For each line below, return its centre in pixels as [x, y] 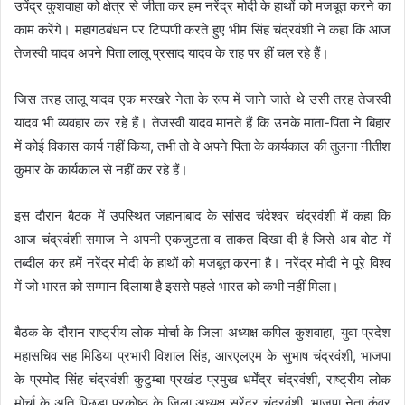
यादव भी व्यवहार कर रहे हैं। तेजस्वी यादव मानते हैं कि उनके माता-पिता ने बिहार [202, 122]
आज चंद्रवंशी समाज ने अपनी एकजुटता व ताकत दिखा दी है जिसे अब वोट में [202, 239]
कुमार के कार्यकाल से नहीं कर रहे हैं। [101, 169]
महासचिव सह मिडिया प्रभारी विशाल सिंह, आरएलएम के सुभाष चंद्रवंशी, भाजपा [202, 355]
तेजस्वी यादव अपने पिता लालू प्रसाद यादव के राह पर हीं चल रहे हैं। [172, 52]
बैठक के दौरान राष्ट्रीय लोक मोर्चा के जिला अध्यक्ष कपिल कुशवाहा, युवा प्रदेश [202, 332]
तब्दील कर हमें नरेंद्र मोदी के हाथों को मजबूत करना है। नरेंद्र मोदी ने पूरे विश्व [202, 262]
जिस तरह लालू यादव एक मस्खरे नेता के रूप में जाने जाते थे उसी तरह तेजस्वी [202, 99]
